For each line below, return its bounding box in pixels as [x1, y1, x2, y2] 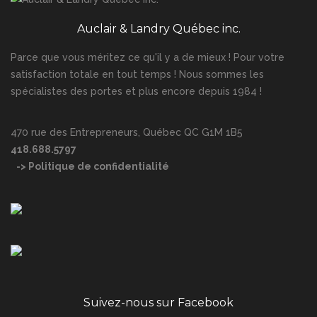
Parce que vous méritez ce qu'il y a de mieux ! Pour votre [11, 52, 284, 63]
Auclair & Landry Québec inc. [76, 22, 241, 35]
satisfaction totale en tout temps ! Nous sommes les [11, 69, 264, 80]
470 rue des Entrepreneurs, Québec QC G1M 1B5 [11, 127, 243, 138]
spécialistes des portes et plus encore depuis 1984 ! [11, 86, 262, 97]
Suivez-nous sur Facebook [83, 296, 234, 309]
